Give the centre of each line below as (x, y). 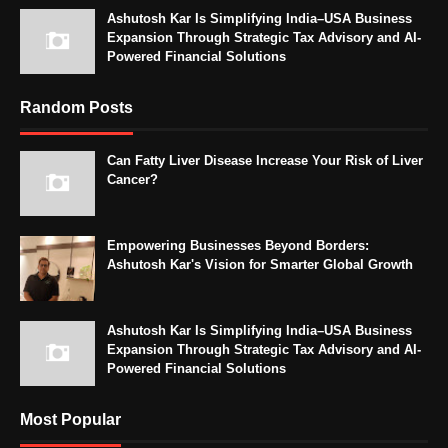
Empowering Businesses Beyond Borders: (238, 246)
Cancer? (132, 180)
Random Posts (76, 108)
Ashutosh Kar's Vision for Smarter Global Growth (260, 265)
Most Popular (70, 420)
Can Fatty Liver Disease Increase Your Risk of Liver (265, 161)
